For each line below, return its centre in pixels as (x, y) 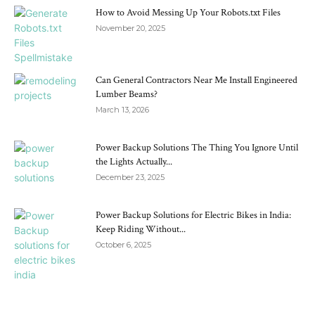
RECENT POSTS (157, 295)
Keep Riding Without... (141, 229)
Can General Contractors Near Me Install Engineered (197, 80)
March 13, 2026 (122, 110)
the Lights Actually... (134, 162)
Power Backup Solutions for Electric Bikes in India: (193, 215)
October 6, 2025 (123, 245)
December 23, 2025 (130, 177)
